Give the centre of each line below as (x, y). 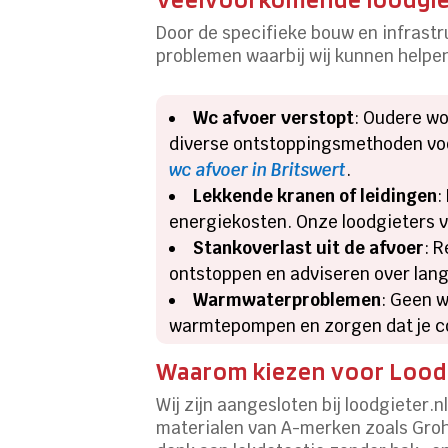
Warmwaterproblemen (287, 299)
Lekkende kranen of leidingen (315, 195)
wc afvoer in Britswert (258, 169)
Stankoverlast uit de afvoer (309, 247)
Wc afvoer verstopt (274, 117)
